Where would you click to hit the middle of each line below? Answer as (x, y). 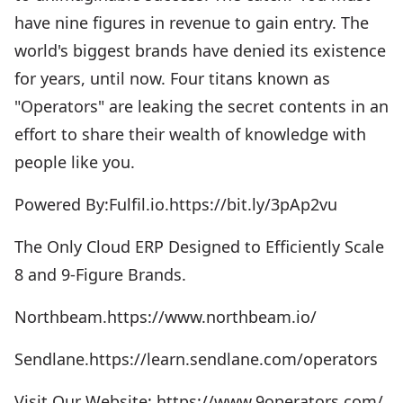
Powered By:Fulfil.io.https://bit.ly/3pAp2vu (176, 204)
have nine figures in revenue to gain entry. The (192, 22)
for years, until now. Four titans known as (172, 78)
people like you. (75, 162)
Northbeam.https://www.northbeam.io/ (166, 317)
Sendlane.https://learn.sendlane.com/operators (196, 359)
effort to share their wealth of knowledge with (190, 134)
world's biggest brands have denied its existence (200, 50)
